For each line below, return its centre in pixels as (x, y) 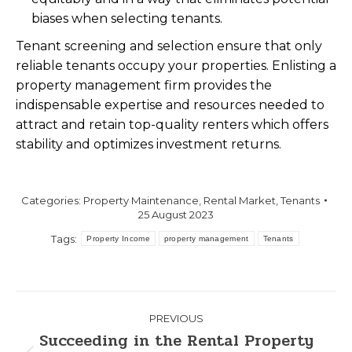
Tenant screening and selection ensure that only (169, 46)
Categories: (52, 200)
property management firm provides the (144, 85)
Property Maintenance (141, 200)
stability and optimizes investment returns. (148, 144)
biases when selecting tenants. (127, 18)
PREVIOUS (176, 318)
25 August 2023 (176, 214)
